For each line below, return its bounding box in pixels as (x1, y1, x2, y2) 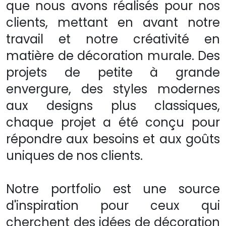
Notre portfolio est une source (6, 181, 220, 198)
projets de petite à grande (6, 64, 220, 81)
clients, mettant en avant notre (6, 14, 220, 31)
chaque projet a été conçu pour (6, 114, 220, 131)
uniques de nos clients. (6, 147, 143, 164)
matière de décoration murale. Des (6, 47, 220, 65)
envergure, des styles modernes (6, 81, 220, 98)
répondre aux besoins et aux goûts (6, 131, 220, 148)
